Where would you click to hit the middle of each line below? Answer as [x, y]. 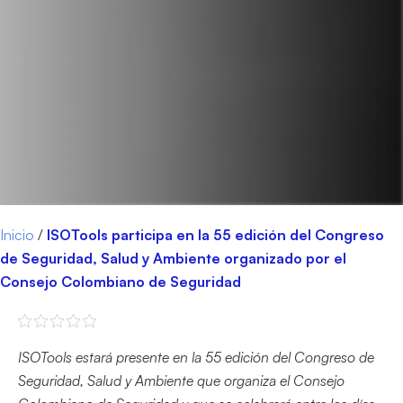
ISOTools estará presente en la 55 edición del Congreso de [196, 357]
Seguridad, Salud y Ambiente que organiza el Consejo [181, 380]
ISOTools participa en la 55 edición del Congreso [215, 234]
